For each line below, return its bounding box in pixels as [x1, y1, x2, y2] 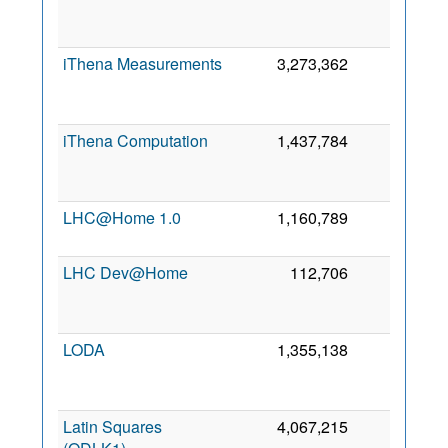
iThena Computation [63, 129, 208, 152]
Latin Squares [63, 415, 162, 438]
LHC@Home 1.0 [63, 206, 181, 229]
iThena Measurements [63, 52, 222, 75]
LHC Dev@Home [63, 261, 188, 284]
